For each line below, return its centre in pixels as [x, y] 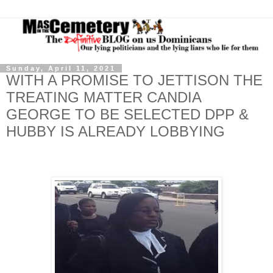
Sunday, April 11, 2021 [61, 68]
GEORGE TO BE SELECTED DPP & [127, 114]
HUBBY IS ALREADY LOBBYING [115, 131]
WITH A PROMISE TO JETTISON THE [134, 80]
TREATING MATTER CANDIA [104, 97]
